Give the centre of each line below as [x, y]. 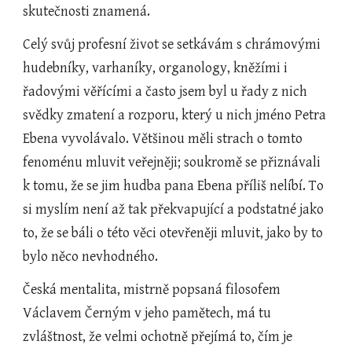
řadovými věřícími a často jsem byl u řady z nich [165, 92]
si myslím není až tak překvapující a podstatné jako [174, 209]
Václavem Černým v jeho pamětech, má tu [147, 313]
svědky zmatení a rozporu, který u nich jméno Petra [175, 115]
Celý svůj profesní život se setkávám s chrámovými [172, 44]
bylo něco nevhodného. [91, 257]
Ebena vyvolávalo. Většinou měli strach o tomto [163, 139]
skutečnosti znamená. [87, 11]
